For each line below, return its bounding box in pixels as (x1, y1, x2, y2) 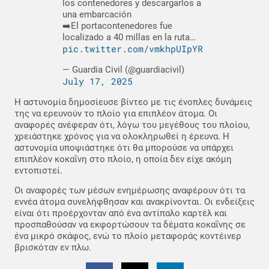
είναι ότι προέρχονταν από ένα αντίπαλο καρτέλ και (14, 208, 227, 219)
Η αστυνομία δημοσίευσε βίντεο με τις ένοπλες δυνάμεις (14, 96, 252, 107)
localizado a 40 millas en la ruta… (62, 32, 196, 43)
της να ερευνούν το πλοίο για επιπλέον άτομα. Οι (14, 107, 217, 119)
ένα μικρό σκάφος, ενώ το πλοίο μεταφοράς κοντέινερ (14, 231, 241, 242)
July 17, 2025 (62, 74, 133, 87)
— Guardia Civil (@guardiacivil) (62, 64, 184, 75)
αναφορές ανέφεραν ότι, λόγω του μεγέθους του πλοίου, (14, 119, 250, 130)
